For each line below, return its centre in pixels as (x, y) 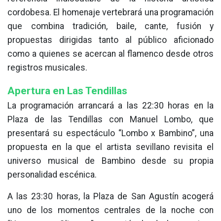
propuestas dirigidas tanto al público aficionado (110, 40)
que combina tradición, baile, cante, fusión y (110, 26)
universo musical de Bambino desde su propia (110, 161)
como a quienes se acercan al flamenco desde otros (110, 54)
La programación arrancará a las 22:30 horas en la (110, 106)
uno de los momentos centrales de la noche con (110, 210)
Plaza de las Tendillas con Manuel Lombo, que (110, 120)
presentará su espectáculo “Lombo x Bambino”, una (110, 133)
